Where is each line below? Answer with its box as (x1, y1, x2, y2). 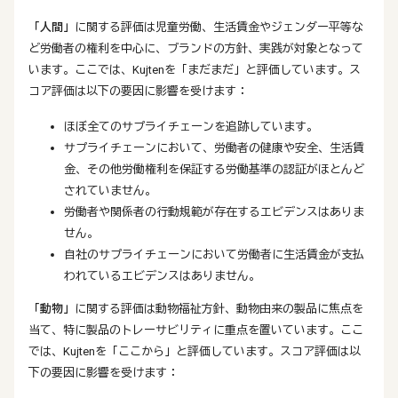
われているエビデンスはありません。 (64, 269, 260, 283)
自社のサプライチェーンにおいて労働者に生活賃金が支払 (64, 248, 364, 261)
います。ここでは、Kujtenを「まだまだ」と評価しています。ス (28, 63, 361, 76)
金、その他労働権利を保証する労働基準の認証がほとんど (64, 163, 364, 176)
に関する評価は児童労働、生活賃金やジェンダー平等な (75, 20, 363, 34)
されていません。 (64, 184, 156, 197)
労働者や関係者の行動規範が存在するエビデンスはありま (64, 205, 364, 219)
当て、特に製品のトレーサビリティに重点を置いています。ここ (28, 323, 363, 337)
